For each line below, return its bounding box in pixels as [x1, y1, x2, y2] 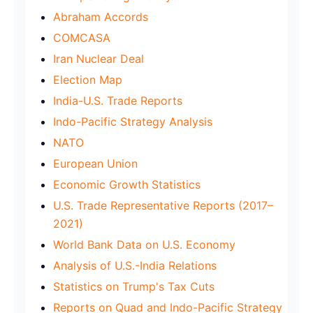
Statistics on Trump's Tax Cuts [53, 279, 214, 293]
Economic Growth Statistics [53, 177, 201, 191]
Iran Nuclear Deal [53, 51, 144, 66]
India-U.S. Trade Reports [53, 93, 182, 108]
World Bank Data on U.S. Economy [53, 237, 235, 252]
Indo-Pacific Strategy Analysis [53, 114, 212, 129]
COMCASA [53, 30, 110, 45]
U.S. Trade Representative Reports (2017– [53, 198, 273, 212]
